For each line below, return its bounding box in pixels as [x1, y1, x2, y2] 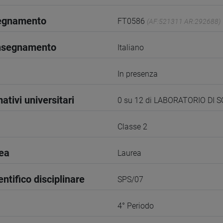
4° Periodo [117, 201, 154, 211]
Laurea [117, 148, 141, 158]
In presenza [117, 69, 158, 79]
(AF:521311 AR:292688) [147, 17, 221, 25]
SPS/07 [117, 175, 143, 184]
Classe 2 [117, 122, 147, 131]
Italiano [117, 43, 144, 52]
